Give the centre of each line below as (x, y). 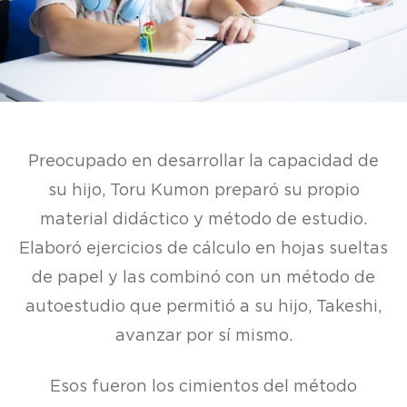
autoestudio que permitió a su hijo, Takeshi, (203, 307)
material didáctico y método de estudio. (203, 219)
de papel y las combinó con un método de (203, 278)
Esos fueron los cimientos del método (203, 387)
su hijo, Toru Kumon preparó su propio (203, 190)
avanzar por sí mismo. (203, 336)
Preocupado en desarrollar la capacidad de (203, 161)
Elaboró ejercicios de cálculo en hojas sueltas (203, 248)
